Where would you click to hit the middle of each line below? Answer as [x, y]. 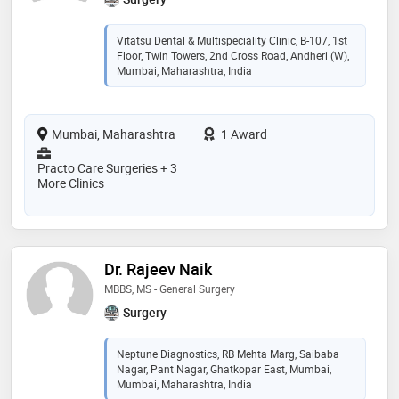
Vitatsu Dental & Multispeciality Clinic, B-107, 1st [232, 40]
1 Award [243, 134]
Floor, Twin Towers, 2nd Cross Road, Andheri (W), [233, 55]
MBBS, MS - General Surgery [170, 288]
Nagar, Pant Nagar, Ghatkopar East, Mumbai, [224, 368]
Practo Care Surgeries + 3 [107, 167]
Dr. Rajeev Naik [158, 269]
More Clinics [71, 183]
